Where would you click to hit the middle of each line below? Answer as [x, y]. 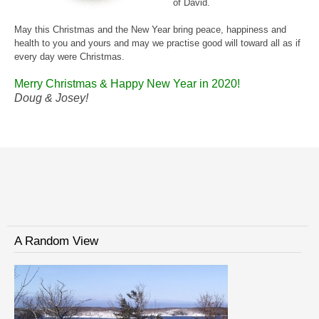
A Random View [56, 241]
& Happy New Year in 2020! [170, 83]
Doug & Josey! [51, 98]
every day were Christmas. [69, 56]
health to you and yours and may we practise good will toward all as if [157, 43]
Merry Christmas [57, 83]
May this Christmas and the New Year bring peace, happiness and [150, 29]
